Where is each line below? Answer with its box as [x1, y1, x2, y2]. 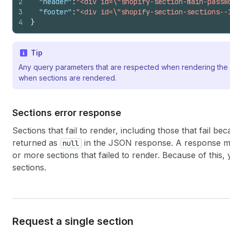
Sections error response [12, 107, 121, 118]
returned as [12, 138, 60, 148]
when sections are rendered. [18, 73, 117, 82]
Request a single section [12, 215, 133, 227]
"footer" [39, 7, 72, 16]
